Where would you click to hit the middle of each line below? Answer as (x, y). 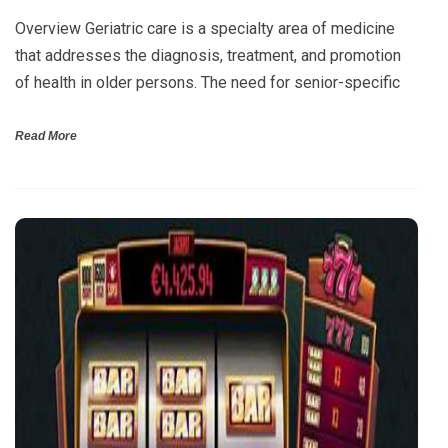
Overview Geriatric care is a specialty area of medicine (205, 28)
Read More (46, 135)
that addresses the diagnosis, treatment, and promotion (208, 55)
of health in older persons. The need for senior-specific (207, 82)
